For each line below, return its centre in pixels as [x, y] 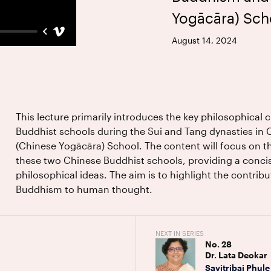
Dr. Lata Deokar [236, 255]
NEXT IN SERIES [179, 233]
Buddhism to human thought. [84, 189]
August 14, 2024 [205, 41]
